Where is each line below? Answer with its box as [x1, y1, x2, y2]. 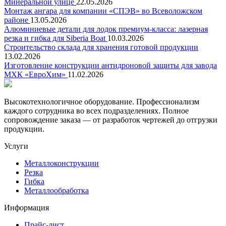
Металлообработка [24, 186, 89, 195]
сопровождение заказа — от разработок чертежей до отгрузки [4, 116, 217, 125]
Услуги [4, 142, 28, 151]
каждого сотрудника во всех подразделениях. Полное [4, 106, 189, 116]
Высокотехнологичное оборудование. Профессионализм [4, 97, 199, 106]
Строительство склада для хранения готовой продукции [4, 43, 198, 52]
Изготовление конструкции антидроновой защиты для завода [4, 61, 217, 70]
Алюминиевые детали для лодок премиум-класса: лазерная [4, 25, 208, 34]
